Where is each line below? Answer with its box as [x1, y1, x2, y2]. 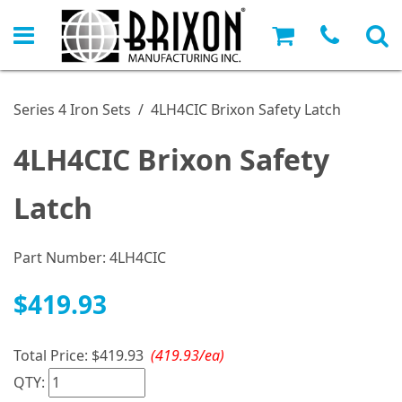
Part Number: [13, 248, 109, 268]
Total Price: [13, 345, 92, 366]
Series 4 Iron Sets [13, 100, 131, 120]
